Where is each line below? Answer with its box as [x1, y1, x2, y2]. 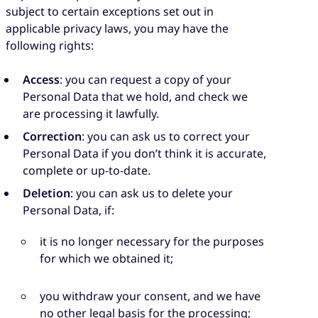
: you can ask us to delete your [70, 185, 233, 201]
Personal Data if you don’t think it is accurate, [23, 145, 266, 161]
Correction [23, 128, 82, 144]
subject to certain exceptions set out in [6, 3, 214, 19]
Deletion [23, 185, 70, 201]
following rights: [6, 37, 94, 53]
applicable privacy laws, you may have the [6, 20, 229, 36]
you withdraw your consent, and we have [40, 287, 261, 304]
